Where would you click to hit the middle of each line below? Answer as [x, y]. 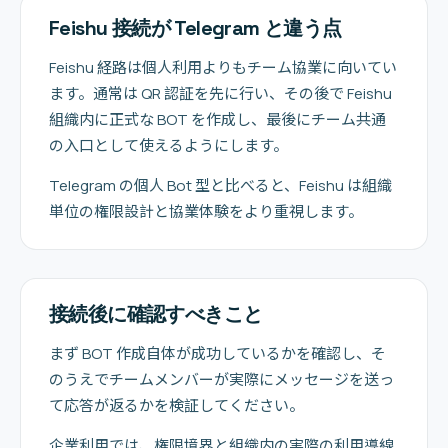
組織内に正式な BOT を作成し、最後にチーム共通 [217, 119]
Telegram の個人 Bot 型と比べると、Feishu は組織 [220, 185]
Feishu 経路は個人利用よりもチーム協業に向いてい [223, 67]
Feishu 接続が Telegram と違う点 [195, 28]
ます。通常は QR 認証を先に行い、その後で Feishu [220, 93]
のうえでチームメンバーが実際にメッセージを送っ [221, 379]
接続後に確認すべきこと [156, 314]
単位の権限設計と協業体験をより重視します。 [206, 211]
